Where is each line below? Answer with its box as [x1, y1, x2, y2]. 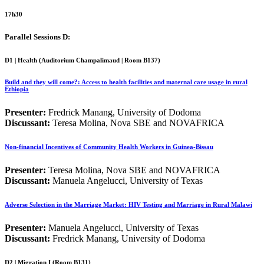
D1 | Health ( [5, 56, 41, 64]
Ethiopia [5, 85, 29, 93]
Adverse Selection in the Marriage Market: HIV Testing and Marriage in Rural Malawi [5, 200, 252, 208]
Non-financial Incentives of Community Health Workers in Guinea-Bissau [5, 143, 213, 150]
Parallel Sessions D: [5, 32, 70, 41]
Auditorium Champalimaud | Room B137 [41, 56, 158, 64]
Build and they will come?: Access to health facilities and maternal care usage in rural [5, 78, 247, 85]
